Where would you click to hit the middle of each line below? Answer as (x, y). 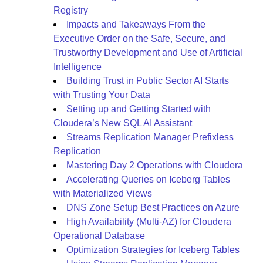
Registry (71, 10)
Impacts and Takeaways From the (136, 24)
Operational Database (99, 236)
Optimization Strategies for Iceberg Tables (153, 250)
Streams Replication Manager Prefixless (150, 137)
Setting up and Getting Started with (139, 109)
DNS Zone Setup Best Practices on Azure (153, 208)
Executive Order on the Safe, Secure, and (139, 38)
